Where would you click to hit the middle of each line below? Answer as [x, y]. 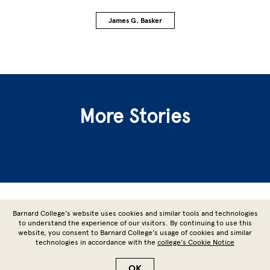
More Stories [135, 116]
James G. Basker [135, 20]
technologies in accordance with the [96, 242]
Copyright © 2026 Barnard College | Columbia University [135, 261]
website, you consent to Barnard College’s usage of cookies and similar [135, 233]
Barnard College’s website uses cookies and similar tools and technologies [135, 213]
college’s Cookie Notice [196, 242]
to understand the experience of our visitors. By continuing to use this [135, 223]
